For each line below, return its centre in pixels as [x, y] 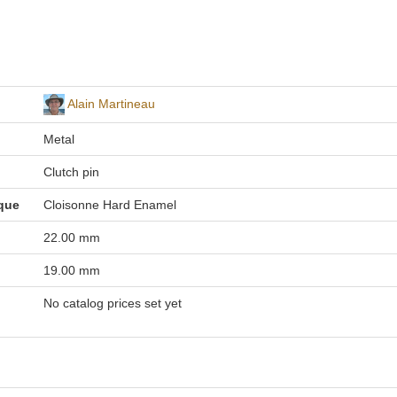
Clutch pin [71, 172]
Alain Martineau [111, 103]
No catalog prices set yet [112, 303]
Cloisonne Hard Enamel [109, 205]
